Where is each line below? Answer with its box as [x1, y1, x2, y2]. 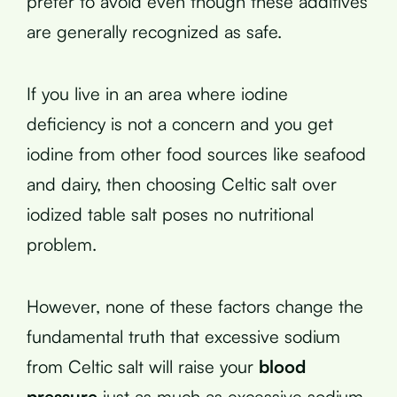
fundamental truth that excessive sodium [27, 324, 340, 347]
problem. [27, 232, 97, 255]
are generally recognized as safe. [27, 19, 282, 43]
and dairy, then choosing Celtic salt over [27, 172, 337, 195]
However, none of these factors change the [27, 294, 363, 317]
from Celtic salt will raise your [27, 354, 259, 378]
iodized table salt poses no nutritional [27, 202, 314, 225]
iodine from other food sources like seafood [27, 142, 366, 165]
